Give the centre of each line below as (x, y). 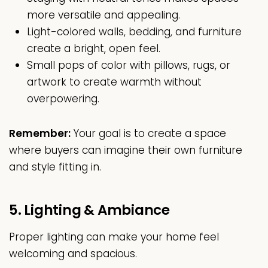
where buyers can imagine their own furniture (126, 150)
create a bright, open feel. (94, 49)
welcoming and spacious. (73, 254)
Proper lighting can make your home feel (114, 237)
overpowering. (63, 99)
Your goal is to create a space (148, 134)
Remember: (40, 134)
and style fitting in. (55, 167)
